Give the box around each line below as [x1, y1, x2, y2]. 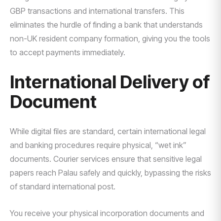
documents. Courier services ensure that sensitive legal [10, 154, 202, 164]
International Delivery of [10, 71, 210, 93]
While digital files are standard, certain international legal [10, 126, 206, 136]
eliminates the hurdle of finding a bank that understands [10, 20, 203, 30]
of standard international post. [10, 182, 115, 191]
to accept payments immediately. [10, 47, 125, 57]
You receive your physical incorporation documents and [10, 208, 204, 218]
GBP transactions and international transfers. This [10, 6, 184, 16]
